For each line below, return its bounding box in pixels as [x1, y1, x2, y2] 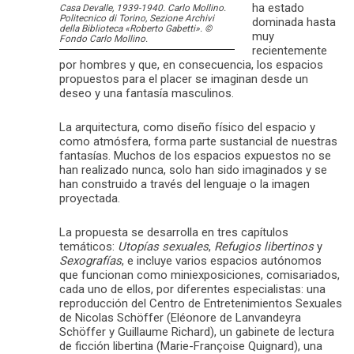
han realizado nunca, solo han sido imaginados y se [59, 163, 327, 178]
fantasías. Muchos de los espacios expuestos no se [59, 149, 331, 164]
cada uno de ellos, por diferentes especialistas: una [59, 282, 326, 297]
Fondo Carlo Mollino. [59, 32, 148, 44]
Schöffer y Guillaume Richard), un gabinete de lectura [59, 325, 334, 340]
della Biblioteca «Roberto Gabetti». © [59, 22, 212, 34]
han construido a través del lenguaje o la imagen [59, 177, 310, 192]
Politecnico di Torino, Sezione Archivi [59, 12, 214, 24]
